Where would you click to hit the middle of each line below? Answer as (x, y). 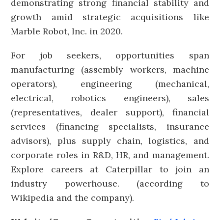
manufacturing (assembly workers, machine (110, 69)
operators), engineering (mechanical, (110, 84)
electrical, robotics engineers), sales (110, 98)
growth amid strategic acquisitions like (110, 17)
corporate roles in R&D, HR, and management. (110, 155)
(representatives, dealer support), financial (110, 112)
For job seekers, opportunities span (110, 55)
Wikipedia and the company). (73, 198)
